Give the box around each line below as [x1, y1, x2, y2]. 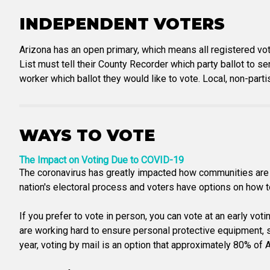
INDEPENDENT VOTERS [19, 14, 225, 34]
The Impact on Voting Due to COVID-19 [19, 154, 184, 166]
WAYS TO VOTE [19, 125, 155, 145]
